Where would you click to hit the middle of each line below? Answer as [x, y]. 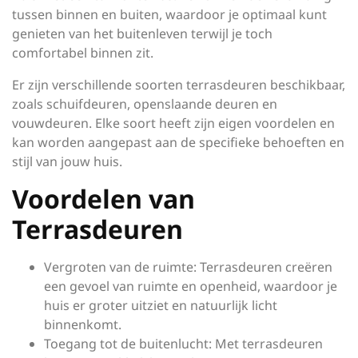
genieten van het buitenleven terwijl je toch [142, 34]
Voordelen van [103, 199]
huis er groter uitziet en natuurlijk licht [161, 305]
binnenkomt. [83, 324]
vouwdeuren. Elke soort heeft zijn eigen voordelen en [173, 123]
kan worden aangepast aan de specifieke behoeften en [178, 142]
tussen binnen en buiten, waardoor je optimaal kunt [169, 14]
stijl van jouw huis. [67, 161]
